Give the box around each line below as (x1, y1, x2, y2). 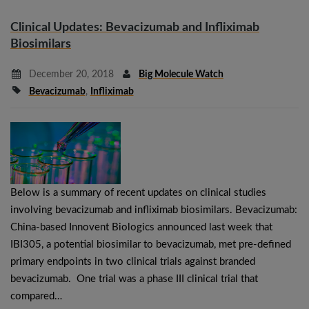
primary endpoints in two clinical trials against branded (10, 256, 255, 267)
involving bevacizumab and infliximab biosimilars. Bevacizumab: (10, 204, 297, 215)
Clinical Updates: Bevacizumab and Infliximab (10, 21, 259, 34)
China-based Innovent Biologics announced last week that (10, 221, 272, 232)
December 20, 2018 (26, 69, 114, 79)
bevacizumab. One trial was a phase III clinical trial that (10, 273, 258, 284)
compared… (10, 290, 62, 301)
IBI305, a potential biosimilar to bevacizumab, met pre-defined (10, 239, 291, 250)
